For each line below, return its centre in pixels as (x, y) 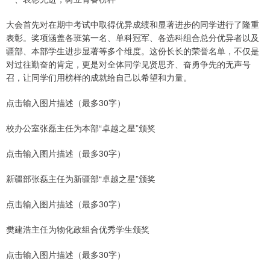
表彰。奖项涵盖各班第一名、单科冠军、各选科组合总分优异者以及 (133, 38)
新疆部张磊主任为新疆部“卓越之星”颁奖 (81, 179)
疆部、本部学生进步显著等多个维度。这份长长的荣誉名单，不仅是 (133, 51)
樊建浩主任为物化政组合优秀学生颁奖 (78, 229)
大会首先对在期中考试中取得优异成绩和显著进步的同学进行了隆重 (133, 24)
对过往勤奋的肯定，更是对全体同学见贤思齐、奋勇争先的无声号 (128, 64)
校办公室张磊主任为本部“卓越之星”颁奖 (81, 128)
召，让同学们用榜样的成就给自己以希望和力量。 (99, 77)
